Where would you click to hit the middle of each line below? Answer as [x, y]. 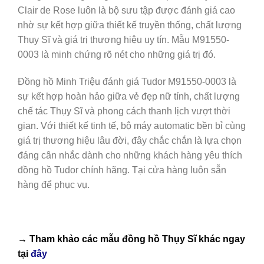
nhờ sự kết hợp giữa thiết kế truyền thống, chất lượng [130, 25]
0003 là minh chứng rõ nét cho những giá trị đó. [117, 55]
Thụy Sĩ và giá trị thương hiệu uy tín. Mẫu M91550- [123, 40]
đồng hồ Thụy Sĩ [159, 239]
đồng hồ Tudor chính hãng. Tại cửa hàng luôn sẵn [122, 170]
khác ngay [221, 239]
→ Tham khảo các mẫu [70, 239]
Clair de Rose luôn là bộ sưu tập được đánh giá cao [126, 11]
